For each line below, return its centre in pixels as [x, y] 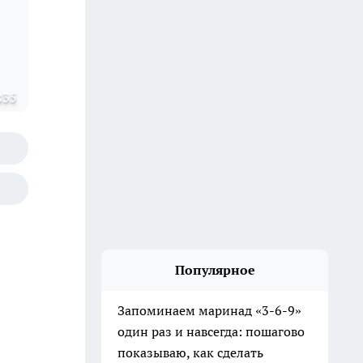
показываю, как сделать [190, 352]
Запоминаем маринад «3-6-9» [209, 310]
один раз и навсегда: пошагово [211, 331]
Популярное [215, 270]
